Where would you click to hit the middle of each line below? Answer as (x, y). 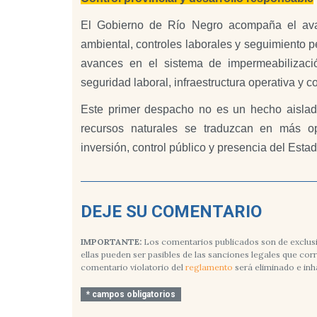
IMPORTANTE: (111, 242)
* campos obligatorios (131, 295)
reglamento (209, 267)
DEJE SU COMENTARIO (171, 212)
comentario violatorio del (133, 267)
